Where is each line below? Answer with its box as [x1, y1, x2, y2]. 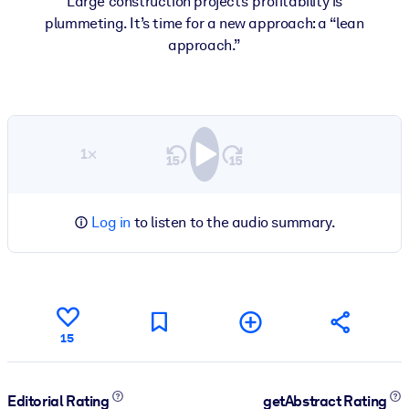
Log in [91, 213, 131, 231]
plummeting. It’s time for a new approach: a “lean [45, 14, 364, 32]
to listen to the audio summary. [131, 213, 336, 231]
